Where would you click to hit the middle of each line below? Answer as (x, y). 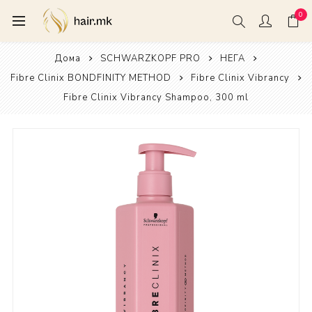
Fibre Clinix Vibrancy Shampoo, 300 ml (156, 97)
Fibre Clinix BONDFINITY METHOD (91, 78)
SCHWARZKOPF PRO (150, 58)
